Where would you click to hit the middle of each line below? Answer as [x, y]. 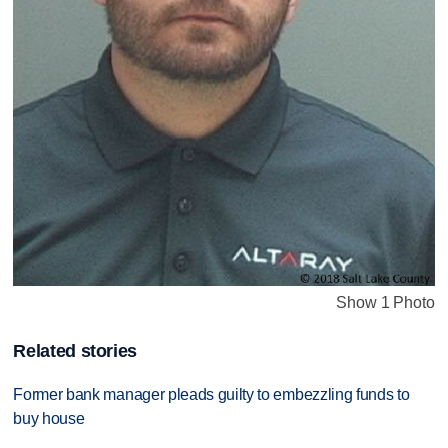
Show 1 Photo [385, 303]
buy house [49, 418]
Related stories [75, 350]
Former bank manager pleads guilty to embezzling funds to [211, 394]
